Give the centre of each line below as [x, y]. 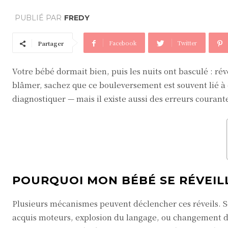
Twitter [187, 43]
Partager [51, 43]
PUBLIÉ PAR [38, 18]
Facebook [123, 43]
